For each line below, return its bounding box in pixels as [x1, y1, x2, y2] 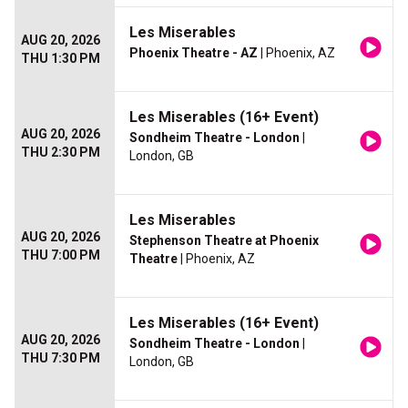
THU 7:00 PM [21, 248, 100, 263]
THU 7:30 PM [21, 351, 100, 366]
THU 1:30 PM [21, 51, 100, 66]
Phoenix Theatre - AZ [129, 46, 258, 61]
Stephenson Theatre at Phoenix [129, 233, 319, 249]
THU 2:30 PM [21, 145, 100, 160]
